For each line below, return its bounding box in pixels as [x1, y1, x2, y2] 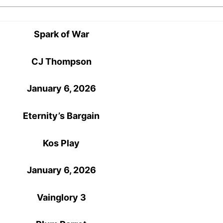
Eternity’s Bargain [23, 111, 100, 121]
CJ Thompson [31, 56, 92, 67]
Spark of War [33, 29, 89, 40]
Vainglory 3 [36, 192, 86, 203]
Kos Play [43, 137, 80, 148]
